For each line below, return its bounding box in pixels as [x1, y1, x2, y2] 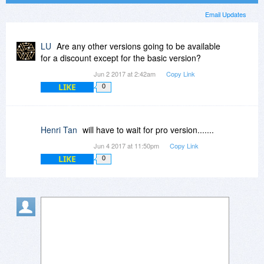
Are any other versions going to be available [57, 40, 220, 52]
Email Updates [205, 9, 246, 19]
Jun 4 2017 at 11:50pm [94, 141, 161, 151]
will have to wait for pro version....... [82, 124, 214, 136]
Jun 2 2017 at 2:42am [94, 69, 157, 79]
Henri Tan [41, 124, 77, 136]
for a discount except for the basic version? [41, 52, 201, 64]
